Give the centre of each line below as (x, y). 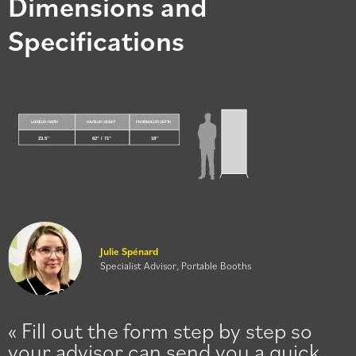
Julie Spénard (129, 251)
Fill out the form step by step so (167, 329)
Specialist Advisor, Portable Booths (176, 265)
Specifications (96, 40)
